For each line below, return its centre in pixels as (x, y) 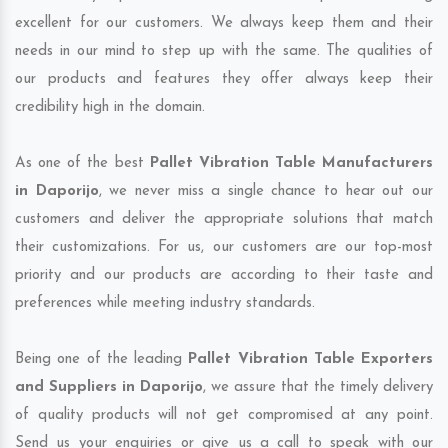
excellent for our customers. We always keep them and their (224, 24)
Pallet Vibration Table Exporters (310, 360)
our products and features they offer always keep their (224, 80)
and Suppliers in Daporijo (109, 388)
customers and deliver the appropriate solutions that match (224, 220)
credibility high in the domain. (110, 108)
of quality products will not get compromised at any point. (224, 416)
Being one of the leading (102, 360)
